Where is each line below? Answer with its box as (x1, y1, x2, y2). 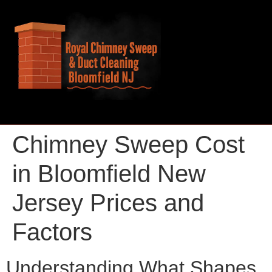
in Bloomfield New (12, 160, 206, 188)
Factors (12, 219, 92, 246)
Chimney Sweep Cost (12, 131, 245, 158)
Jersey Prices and (12, 189, 204, 217)
